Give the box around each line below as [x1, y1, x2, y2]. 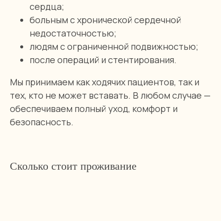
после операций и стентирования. [30, 54, 177, 66]
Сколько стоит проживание [10, 160, 137, 172]
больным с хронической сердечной [30, 14, 181, 26]
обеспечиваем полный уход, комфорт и [10, 103, 178, 114]
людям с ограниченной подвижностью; [30, 40, 198, 52]
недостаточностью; [30, 27, 116, 39]
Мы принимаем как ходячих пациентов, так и [10, 76, 199, 88]
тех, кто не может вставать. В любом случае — [10, 89, 211, 101]
